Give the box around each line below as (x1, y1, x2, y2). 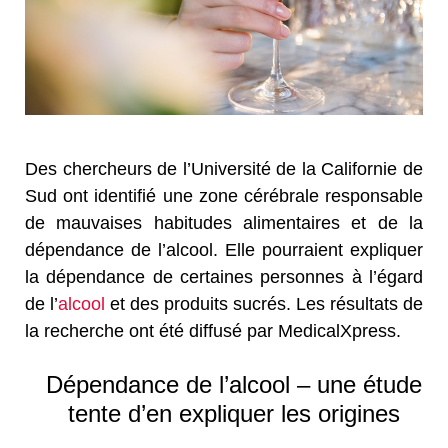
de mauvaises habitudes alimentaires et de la (25, 212, 423, 233)
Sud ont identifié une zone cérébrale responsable (25, 185, 423, 206)
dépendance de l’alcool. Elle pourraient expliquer (25, 239, 423, 260)
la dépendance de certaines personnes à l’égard (25, 266, 423, 287)
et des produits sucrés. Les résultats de (105, 293, 423, 314)
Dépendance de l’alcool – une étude (46, 370, 422, 398)
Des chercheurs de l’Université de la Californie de (25, 158, 423, 179)
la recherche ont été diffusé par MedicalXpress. (25, 320, 401, 341)
